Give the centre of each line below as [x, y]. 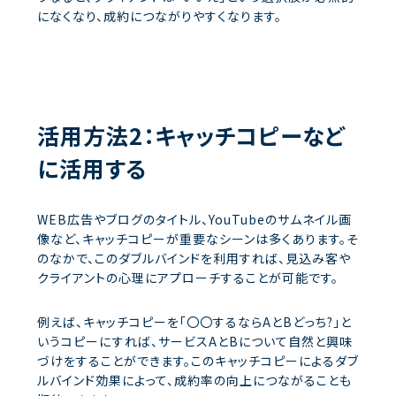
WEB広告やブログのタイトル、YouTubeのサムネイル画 [194, 220]
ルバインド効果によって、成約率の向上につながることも [194, 381]
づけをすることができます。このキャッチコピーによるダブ [198, 361]
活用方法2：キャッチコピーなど [191, 136]
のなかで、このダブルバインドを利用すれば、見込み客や [194, 259]
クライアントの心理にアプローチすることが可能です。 [188, 278]
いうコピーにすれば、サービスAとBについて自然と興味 [195, 342]
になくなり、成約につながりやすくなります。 [160, 16]
